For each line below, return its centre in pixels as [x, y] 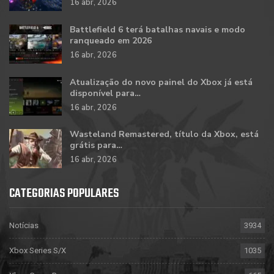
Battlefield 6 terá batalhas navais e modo [157, 29]
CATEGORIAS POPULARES [64, 193]
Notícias [24, 225]
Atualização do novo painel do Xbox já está [161, 82]
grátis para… [96, 146]
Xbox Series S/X [38, 250]
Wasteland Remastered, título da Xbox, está [164, 135]
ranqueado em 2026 [111, 40]
